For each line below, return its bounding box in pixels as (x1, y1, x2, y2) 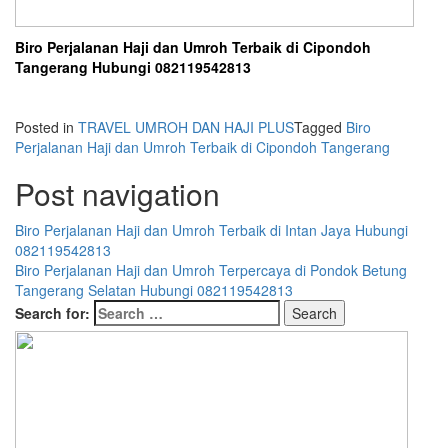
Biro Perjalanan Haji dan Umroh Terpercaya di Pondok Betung (15, 260, 407, 280)
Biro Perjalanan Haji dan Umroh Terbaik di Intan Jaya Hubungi (15, 220, 408, 240)
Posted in (15, 117, 78, 137)
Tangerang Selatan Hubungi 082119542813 (15, 280, 293, 300)
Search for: (15, 303, 90, 323)
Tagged (294, 117, 346, 137)
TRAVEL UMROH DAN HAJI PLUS (78, 117, 294, 137)
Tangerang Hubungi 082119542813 (15, 57, 251, 77)
